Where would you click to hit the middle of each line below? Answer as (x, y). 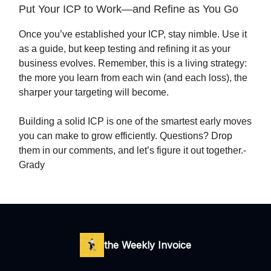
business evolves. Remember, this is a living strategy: (133, 64)
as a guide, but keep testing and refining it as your (125, 49)
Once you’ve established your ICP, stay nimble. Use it (133, 34)
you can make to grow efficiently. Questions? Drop (126, 136)
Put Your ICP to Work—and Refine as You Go (129, 9)
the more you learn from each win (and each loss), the (133, 78)
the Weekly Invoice (148, 245)
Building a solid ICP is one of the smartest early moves (135, 122)
